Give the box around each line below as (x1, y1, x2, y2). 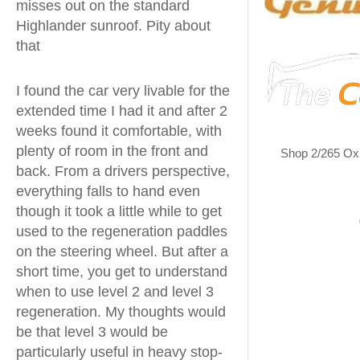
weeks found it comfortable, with (16, 123, 222, 139)
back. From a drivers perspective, (16, 163, 230, 179)
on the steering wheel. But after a (16, 243, 228, 260)
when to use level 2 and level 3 (16, 284, 214, 300)
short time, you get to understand (16, 264, 227, 280)
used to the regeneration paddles (16, 223, 227, 239)
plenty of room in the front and (16, 143, 208, 159)
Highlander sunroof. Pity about (16, 17, 211, 34)
